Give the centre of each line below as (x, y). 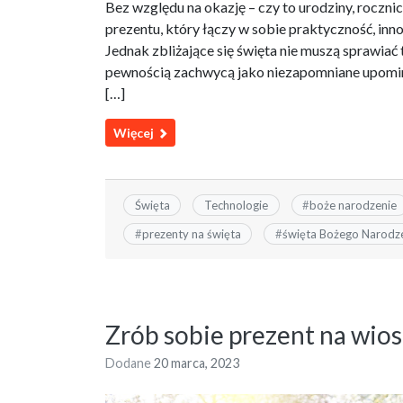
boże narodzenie (354, 205)
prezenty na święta (191, 234)
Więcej (135, 132)
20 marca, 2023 (197, 363)
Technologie (236, 205)
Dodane (130, 363)
